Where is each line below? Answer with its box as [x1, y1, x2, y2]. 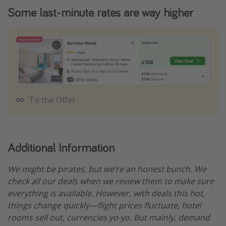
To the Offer [29, 94, 76, 106]
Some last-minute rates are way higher [8, 5, 193, 21]
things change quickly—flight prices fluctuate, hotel [8, 199, 201, 211]
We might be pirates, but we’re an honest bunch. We [8, 163, 206, 175]
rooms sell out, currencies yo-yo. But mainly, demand [8, 211, 210, 223]
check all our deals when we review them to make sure [8, 175, 214, 187]
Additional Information [8, 139, 115, 155]
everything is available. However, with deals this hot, [8, 187, 205, 199]
